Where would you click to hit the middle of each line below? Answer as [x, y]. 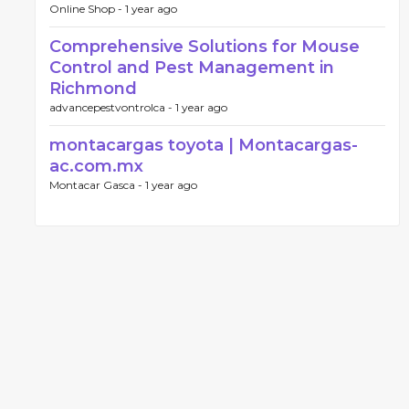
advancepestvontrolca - [112, 107]
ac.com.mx [96, 166]
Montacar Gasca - [97, 185]
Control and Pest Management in [192, 68]
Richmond [93, 89]
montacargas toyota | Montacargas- [204, 145]
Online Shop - [87, 9]
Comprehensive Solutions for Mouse [204, 47]
